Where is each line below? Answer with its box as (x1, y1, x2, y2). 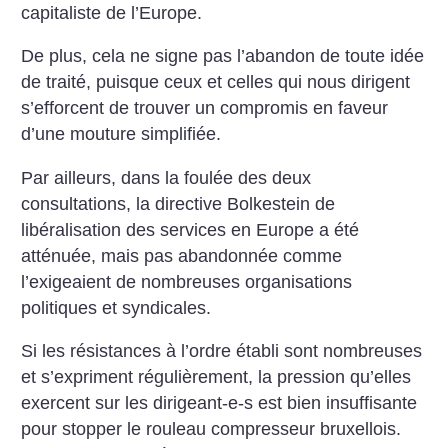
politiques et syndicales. (21, 297, 212, 318)
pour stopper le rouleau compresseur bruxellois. (21, 419, 402, 440)
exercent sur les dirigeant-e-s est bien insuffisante (21, 393, 418, 414)
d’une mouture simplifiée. (21, 124, 222, 145)
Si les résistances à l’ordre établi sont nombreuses (21, 341, 423, 362)
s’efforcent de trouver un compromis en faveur (21, 98, 389, 119)
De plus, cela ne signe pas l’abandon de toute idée (21, 46, 425, 67)
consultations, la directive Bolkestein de (21, 193, 336, 214)
